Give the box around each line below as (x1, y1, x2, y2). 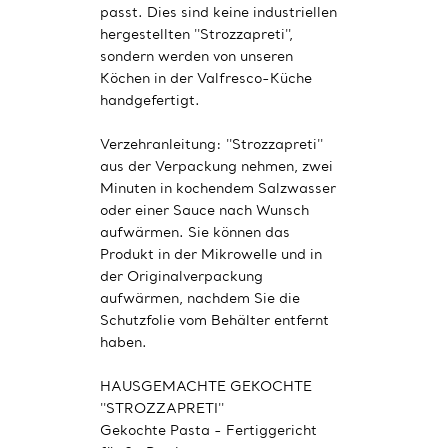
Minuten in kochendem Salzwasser (100, 179, 336, 197)
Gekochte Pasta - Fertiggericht (100, 421, 317, 439)
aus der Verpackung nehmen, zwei (100, 157, 333, 175)
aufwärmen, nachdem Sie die (100, 289, 300, 307)
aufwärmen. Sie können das (100, 223, 290, 241)
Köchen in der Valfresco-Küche (100, 69, 312, 87)
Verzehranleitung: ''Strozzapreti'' (100, 135, 323, 153)
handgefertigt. (100, 91, 200, 109)
